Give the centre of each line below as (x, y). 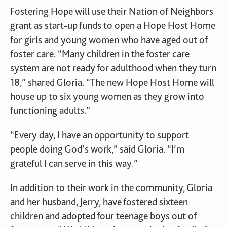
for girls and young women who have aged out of (109, 40)
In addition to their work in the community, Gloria (111, 187)
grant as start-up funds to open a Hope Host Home (113, 25)
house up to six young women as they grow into (107, 96)
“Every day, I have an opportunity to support (100, 135)
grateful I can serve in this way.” (74, 163)
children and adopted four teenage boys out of (103, 216)
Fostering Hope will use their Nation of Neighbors (112, 11)
